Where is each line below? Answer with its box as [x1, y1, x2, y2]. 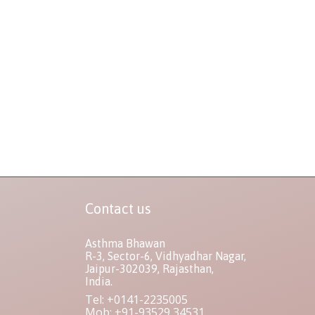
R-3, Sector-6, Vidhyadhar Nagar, [85, 250, 246, 262]
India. [85, 275, 112, 288]
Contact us [85, 200, 151, 217]
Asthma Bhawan [85, 237, 165, 250]
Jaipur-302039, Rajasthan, [85, 262, 214, 275]
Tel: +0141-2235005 [85, 292, 188, 307]
